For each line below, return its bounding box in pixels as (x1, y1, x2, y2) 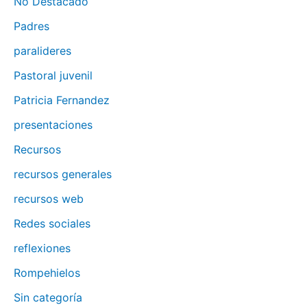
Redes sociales (14, 217, 90, 231)
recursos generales (14, 167, 112, 182)
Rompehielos (14, 266, 80, 280)
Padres (14, 19, 49, 34)
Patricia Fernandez (14, 93, 110, 108)
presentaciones (14, 118, 93, 132)
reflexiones (14, 241, 71, 256)
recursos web (14, 192, 84, 206)
